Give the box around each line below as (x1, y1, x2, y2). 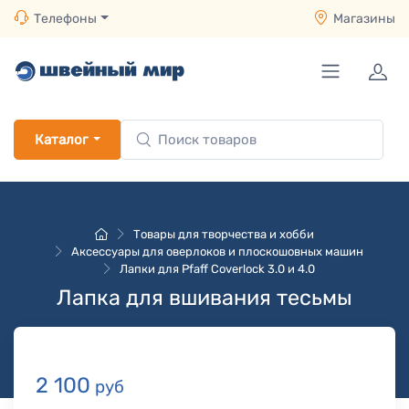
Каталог (35, 131, 88, 148)
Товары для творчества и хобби (133, 227, 314, 241)
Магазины (333, 11, 395, 26)
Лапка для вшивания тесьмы (57, 285, 352, 310)
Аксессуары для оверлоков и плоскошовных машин (71, 245, 363, 258)
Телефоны (34, 11, 97, 26)
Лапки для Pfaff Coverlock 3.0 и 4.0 (120, 262, 315, 276)
